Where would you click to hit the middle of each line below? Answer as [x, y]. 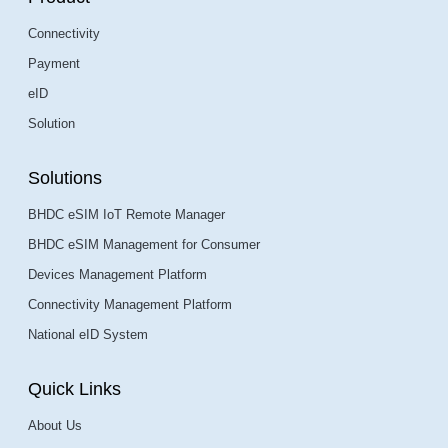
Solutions [65, 178]
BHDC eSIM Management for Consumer [144, 245]
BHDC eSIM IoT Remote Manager [126, 215]
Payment [54, 64]
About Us [55, 426]
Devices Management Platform [117, 275]
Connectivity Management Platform [130, 305]
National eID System [88, 335]
